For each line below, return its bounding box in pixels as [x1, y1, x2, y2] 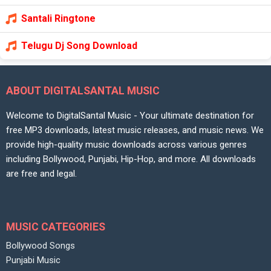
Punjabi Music [6, 255, 60, 266]
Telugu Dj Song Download [21, 40, 137, 51]
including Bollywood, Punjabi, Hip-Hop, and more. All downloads [6, 153, 256, 165]
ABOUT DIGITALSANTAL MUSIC [6, 84, 160, 97]
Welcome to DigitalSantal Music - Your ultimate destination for [6, 109, 254, 121]
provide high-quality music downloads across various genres [6, 139, 247, 150]
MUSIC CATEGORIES [6, 221, 105, 233]
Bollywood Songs [6, 240, 75, 252]
